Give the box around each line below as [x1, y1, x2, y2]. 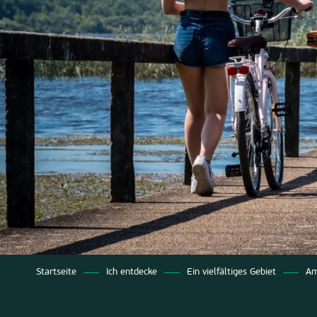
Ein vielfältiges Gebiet [187, 267, 276, 277]
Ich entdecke [106, 267, 157, 277]
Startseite [36, 267, 76, 277]
